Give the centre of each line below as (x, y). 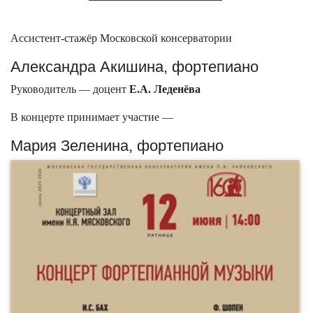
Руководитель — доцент (70, 89)
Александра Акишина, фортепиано (134, 66)
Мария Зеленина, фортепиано (117, 145)
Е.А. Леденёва (165, 89)
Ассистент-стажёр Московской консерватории (121, 38)
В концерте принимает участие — (92, 117)
